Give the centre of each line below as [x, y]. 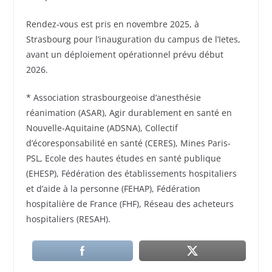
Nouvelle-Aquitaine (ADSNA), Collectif [102, 127]
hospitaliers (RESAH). [68, 219]
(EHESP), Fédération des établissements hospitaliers [131, 173]
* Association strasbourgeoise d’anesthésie [113, 97]
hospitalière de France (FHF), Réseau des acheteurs [130, 203]
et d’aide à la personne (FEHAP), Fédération [113, 188]
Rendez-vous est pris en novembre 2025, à [112, 24]
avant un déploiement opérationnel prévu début [124, 54]
